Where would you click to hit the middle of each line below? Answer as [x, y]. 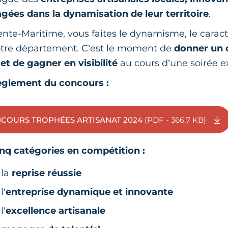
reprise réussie [48, 173]
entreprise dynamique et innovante [90, 192]
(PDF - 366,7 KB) [176, 120]
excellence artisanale [57, 211]
